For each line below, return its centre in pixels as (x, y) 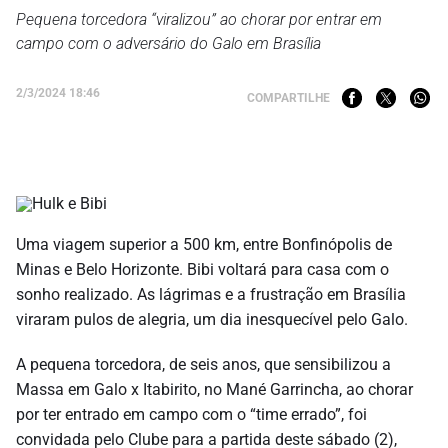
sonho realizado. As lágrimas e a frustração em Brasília (211, 294)
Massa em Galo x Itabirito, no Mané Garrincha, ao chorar (214, 389)
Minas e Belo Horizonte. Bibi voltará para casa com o (202, 269)
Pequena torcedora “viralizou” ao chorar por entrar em (199, 19)
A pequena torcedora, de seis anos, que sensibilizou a (203, 364)
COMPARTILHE (288, 97)
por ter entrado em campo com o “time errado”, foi (191, 414)
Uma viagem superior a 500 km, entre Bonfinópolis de (204, 244)
